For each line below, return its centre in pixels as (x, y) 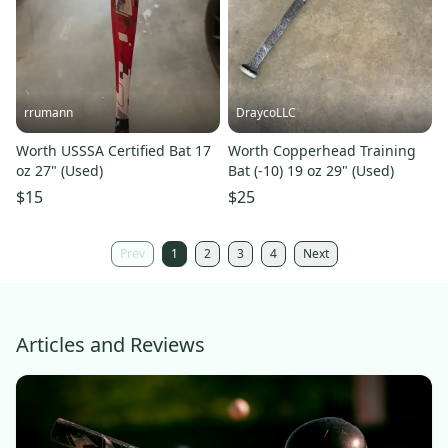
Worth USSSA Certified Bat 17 (113, 151)
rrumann (48, 113)
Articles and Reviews (110, 345)
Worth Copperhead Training (322, 151)
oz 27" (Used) (59, 171)
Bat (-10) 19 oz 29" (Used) (311, 171)
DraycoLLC (266, 113)
